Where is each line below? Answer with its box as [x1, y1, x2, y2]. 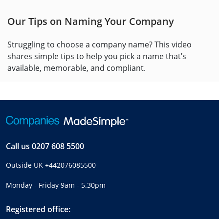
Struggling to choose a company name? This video [7, 39, 192, 50]
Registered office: [6, 204, 70, 215]
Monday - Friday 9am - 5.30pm [6, 180, 106, 190]
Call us [6, 141, 32, 152]
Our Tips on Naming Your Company [7, 15, 174, 28]
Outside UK [6, 160, 45, 170]
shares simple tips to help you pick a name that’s [7, 51, 186, 62]
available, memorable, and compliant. [7, 63, 146, 74]
